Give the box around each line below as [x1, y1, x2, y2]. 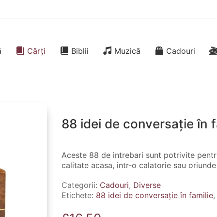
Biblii [71, 46, 89, 56]
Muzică [114, 46, 140, 56]
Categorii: [62, 180, 100, 190]
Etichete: [62, 190, 96, 200]
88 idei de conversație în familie [96, 190, 213, 200]
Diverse [133, 180, 161, 190]
